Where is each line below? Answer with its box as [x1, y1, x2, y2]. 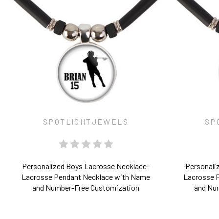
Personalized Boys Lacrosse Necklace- [22, 161, 150, 171]
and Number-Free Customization [32, 183, 139, 192]
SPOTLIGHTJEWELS [43, 117, 129, 126]
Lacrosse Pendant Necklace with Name [22, 172, 150, 181]
